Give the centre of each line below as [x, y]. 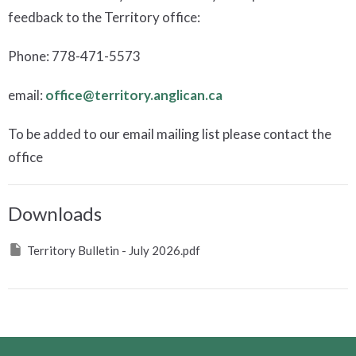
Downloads [55, 213]
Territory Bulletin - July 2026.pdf [114, 250]
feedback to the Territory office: [104, 17]
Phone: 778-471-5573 [74, 56]
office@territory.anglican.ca [134, 95]
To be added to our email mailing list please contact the [170, 133]
